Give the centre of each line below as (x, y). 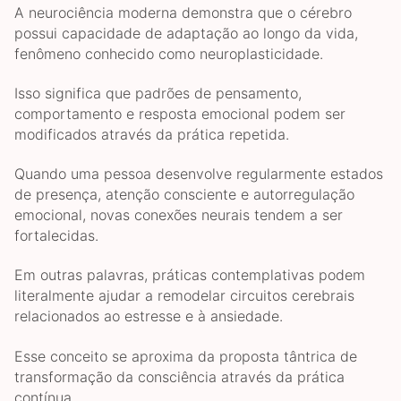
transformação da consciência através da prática (179, 376)
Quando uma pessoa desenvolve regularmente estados (199, 174)
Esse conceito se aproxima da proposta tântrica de (186, 356)
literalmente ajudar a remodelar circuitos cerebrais (184, 296)
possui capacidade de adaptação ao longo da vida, (186, 33)
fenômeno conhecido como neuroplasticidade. (169, 53)
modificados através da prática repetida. (152, 134)
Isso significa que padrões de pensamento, (158, 93)
